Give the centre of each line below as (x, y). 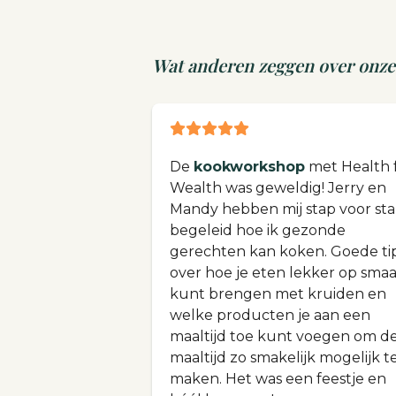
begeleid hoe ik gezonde (258, 231)
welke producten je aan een (270, 316)
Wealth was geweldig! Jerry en (278, 188)
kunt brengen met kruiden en (278, 294)
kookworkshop (249, 167)
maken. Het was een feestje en (278, 379)
